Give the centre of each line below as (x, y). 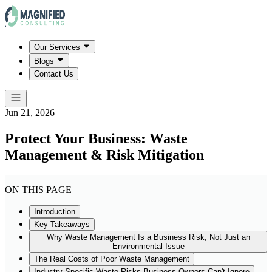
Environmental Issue (148, 246)
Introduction (55, 212)
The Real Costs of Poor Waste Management (112, 259)
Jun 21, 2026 (30, 112)
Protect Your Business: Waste (96, 138)
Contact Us (54, 73)
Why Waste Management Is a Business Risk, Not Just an (148, 237)
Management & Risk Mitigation (104, 155)
